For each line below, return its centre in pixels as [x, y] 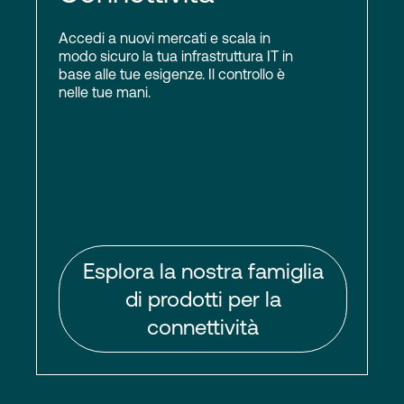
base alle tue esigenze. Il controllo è [172, 74]
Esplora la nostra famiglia [203, 271]
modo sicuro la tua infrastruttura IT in [176, 56]
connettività [203, 327]
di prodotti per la [203, 299]
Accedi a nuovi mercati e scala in [165, 38]
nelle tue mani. [105, 92]
